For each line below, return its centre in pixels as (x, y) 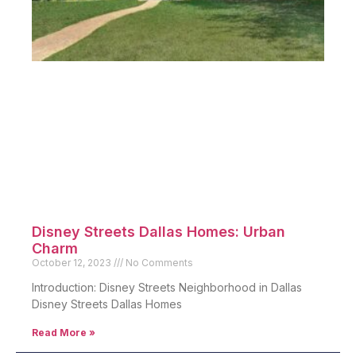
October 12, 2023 (73, 262)
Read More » (64, 332)
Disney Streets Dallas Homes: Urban (159, 231)
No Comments (158, 262)
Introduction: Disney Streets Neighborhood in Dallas (167, 287)
